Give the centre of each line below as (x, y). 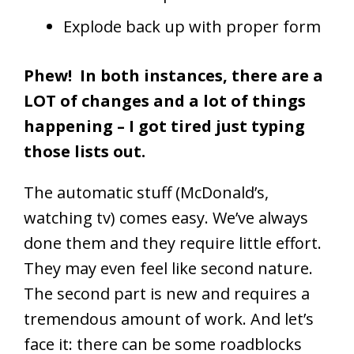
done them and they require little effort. (173, 243)
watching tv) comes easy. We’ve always (166, 218)
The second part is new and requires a (167, 294)
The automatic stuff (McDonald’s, (146, 193)
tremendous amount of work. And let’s (169, 319)
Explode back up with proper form (192, 27)
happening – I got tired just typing (164, 126)
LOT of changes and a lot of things (165, 101)
